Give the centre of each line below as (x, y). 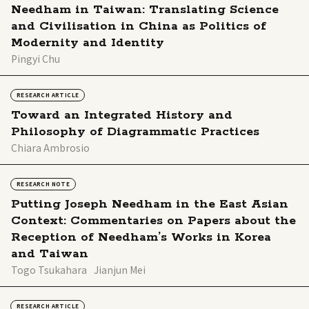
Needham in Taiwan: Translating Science (145, 9)
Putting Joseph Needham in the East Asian (150, 204)
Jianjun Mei (120, 269)
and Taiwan (50, 253)
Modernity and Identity (88, 42)
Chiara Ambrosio (50, 147)
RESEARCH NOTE (43, 183)
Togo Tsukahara (49, 269)
